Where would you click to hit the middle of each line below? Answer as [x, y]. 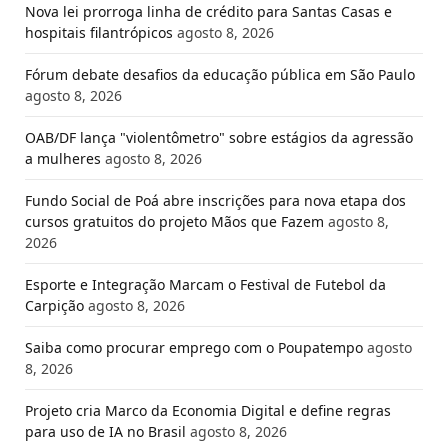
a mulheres [63, 159]
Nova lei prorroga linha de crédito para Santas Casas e [208, 12]
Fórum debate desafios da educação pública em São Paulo [220, 75]
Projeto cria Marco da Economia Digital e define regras [208, 411]
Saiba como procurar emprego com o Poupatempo [194, 348]
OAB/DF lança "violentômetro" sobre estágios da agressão [219, 138]
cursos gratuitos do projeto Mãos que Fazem [174, 222]
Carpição [54, 306]
